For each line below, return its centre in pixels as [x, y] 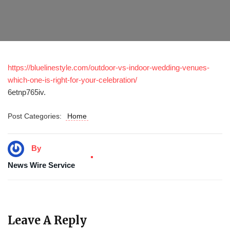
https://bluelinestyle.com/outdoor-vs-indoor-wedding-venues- [109, 68]
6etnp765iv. [27, 92]
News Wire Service [41, 165]
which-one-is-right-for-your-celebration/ [72, 80]
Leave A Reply [47, 221]
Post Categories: [37, 116]
